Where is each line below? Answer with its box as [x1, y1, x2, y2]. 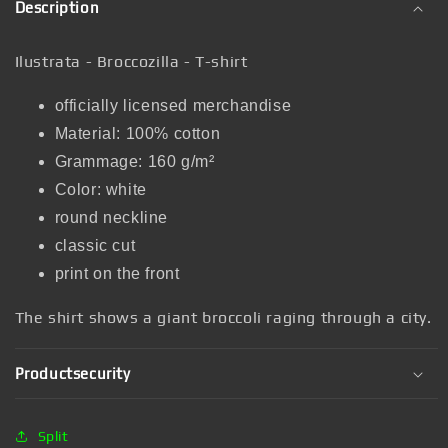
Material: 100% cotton [54, 125, 221, 142]
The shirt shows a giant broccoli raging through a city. [14, 308, 432, 327]
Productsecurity [14, 365, 131, 382]
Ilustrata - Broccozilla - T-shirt [14, 52, 248, 71]
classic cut [54, 237, 136, 254]
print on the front [54, 265, 180, 282]
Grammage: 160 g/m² [54, 153, 215, 170]
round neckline [54, 209, 168, 226]
